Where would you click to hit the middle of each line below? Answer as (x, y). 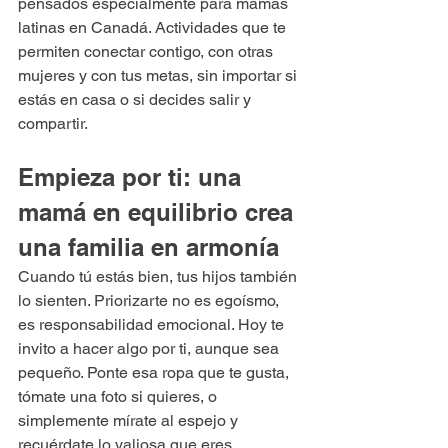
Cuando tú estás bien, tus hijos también (159, 276)
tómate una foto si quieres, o (119, 396)
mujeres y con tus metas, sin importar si (159, 75)
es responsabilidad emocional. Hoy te (153, 324)
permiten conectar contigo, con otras (147, 51)
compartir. (53, 123)
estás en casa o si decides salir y (136, 99)
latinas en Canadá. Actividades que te (154, 27)
